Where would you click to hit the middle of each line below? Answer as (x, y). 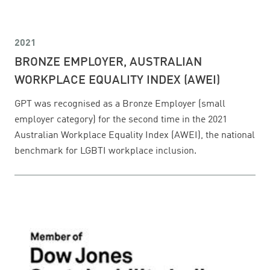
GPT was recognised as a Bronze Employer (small (120, 105)
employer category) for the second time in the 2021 (121, 120)
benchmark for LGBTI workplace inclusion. (105, 152)
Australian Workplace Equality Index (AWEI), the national (135, 136)
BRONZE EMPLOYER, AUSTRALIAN (108, 63)
